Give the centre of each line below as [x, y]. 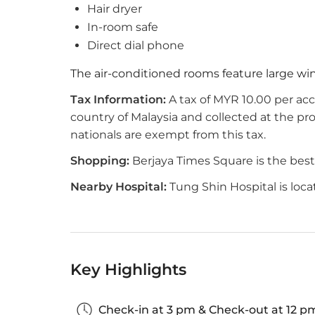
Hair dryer [115, 9]
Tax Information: [118, 99]
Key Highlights [128, 270]
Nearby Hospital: [118, 187]
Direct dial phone [136, 45]
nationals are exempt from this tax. [168, 135]
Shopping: [100, 161]
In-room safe [123, 27]
